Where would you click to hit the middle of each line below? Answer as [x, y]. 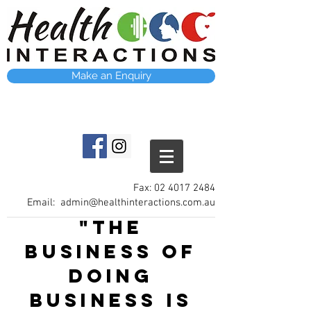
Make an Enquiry [111, 76]
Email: [44, 203]
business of [111, 251]
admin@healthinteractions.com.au [138, 203]
